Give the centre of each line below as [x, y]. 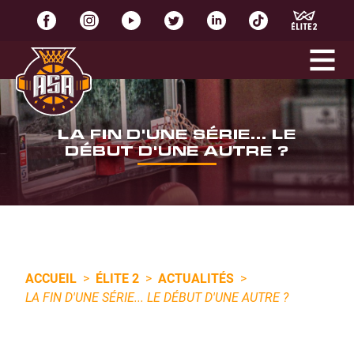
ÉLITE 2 [117, 278]
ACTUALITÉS [196, 278]
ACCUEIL [51, 278]
